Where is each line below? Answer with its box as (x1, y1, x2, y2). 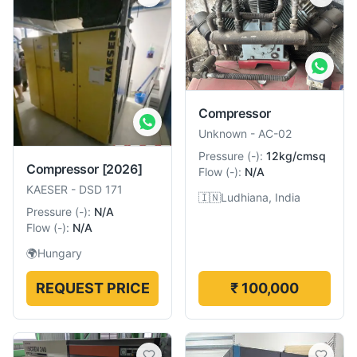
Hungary (37, 245, 82, 260)
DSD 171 (79, 182, 123, 196)
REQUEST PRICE (35, 279, 150, 296)
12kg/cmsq (266, 149, 326, 163)
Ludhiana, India (221, 190, 300, 204)
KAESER (26, 182, 68, 196)
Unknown (198, 127, 247, 140)
